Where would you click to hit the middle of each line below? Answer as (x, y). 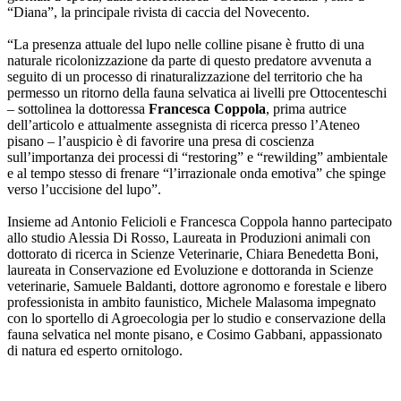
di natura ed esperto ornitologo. (95, 350)
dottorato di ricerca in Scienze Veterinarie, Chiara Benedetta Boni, (193, 253)
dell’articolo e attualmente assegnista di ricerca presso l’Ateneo (183, 124)
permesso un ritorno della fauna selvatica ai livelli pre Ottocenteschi (197, 92)
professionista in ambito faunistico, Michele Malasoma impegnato (192, 302)
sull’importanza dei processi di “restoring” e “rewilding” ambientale (197, 157)
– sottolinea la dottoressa (78, 108)
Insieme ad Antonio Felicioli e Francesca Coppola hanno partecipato (200, 221)
